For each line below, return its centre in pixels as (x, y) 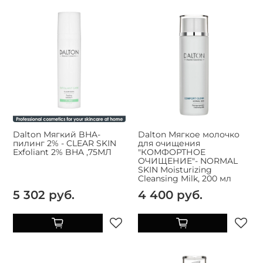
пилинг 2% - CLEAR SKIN (65, 143)
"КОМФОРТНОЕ (171, 152)
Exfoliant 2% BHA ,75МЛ (62, 152)
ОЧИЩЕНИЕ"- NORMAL (188, 161)
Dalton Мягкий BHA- (57, 134)
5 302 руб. (44, 194)
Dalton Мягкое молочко (188, 134)
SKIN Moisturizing (175, 169)
